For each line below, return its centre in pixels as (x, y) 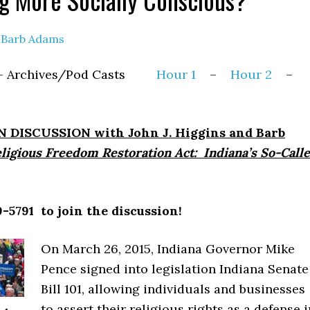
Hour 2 (253, 74)
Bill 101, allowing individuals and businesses (173, 289)
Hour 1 (176, 74)
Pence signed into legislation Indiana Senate (175, 269)
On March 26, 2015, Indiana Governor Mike (168, 249)
